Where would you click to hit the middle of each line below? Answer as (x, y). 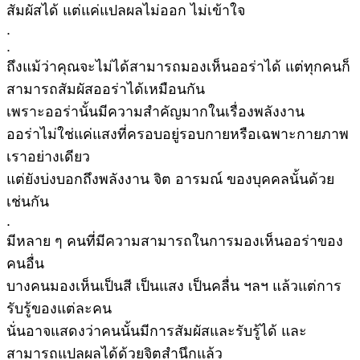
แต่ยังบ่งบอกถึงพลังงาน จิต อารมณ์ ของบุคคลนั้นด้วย (170, 180)
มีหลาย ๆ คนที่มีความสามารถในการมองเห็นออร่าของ (175, 241)
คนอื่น (25, 264)
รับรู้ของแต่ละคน (59, 309)
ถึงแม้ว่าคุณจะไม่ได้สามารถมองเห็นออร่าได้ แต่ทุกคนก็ (178, 67)
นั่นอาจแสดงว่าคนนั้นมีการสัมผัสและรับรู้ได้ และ (157, 331)
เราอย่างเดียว (48, 157)
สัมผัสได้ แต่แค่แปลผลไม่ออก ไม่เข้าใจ (126, 11)
